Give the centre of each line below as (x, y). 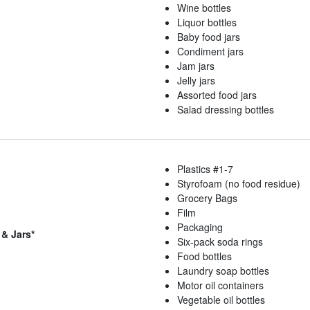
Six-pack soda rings (220, 242)
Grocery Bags (207, 198)
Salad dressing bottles (226, 110)
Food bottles (204, 256)
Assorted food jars (217, 95)
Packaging (200, 227)
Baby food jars (209, 37)
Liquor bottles (207, 22)
